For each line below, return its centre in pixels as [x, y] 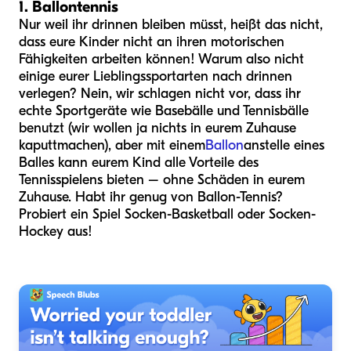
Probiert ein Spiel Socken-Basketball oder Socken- [167, 214]
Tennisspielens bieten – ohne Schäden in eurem [162, 180]
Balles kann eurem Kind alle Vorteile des [139, 163]
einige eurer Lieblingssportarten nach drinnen [156, 76]
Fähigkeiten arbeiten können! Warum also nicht [161, 59]
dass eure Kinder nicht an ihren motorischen [152, 42]
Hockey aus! [56, 232]
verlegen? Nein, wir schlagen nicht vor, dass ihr [160, 94]
